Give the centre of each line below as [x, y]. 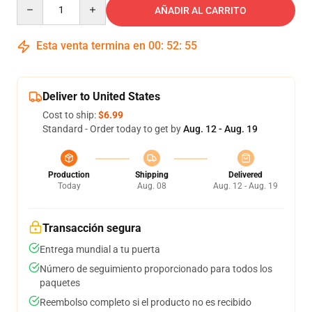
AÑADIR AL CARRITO [201, 10]
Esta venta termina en [91, 46]
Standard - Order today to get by [113, 129]
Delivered [245, 175]
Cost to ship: [70, 115]
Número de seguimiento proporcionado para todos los [156, 269]
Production [69, 175]
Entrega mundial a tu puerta [100, 249]
